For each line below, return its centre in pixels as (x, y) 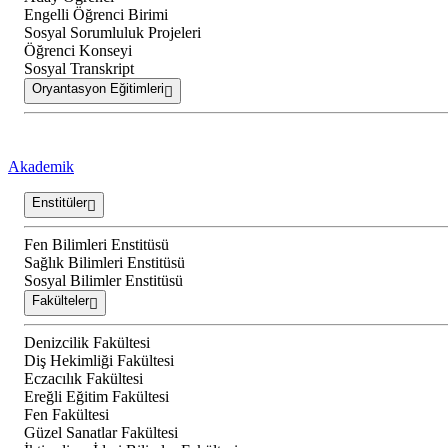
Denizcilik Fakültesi (87, 343)
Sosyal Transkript (79, 69)
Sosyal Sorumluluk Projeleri (112, 33)
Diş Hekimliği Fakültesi (99, 361)
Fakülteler (60, 301)
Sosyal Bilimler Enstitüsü (103, 281)
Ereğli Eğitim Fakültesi (96, 397)
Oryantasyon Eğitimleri (98, 89)
